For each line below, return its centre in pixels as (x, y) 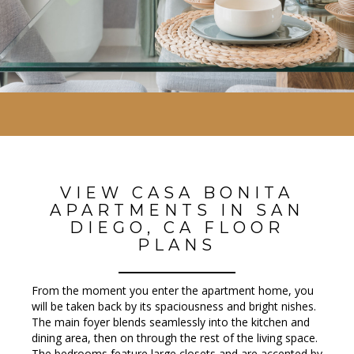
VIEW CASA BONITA (177, 192)
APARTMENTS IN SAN (177, 210)
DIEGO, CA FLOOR (177, 227)
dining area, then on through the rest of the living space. (175, 338)
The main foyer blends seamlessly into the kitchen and (171, 322)
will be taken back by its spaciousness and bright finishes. (174, 306)
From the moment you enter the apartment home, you (173, 290)
